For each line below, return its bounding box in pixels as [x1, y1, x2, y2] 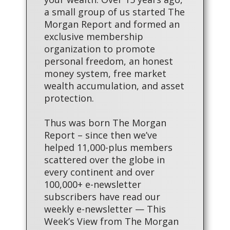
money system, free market [44, 67, 166, 80]
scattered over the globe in [44, 154, 165, 166]
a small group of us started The [44, 6, 185, 18]
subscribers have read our [44, 190, 160, 203]
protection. [44, 92, 94, 105]
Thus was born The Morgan [44, 117, 166, 129]
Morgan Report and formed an [44, 18, 180, 31]
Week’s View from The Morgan [44, 215, 179, 228]
